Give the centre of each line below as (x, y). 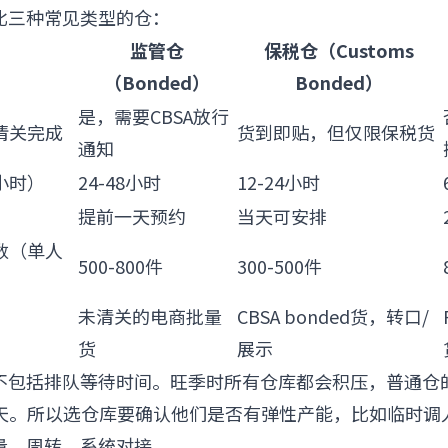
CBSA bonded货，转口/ (333, 316)
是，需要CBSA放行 (153, 116)
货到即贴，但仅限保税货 (336, 132)
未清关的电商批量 (150, 316)
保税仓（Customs (339, 50)
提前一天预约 (132, 216)
